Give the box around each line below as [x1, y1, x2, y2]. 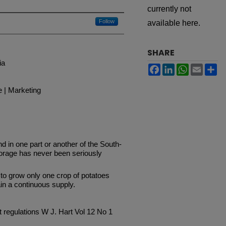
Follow [99, 18, 115, 24]
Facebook [160, 63, 196, 72]
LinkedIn [175, 63, 205, 72]
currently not [147, 4, 191, 13]
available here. [147, 18, 200, 27]
